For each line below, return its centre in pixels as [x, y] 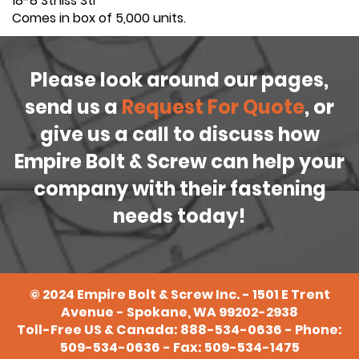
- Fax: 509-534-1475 [230, 348]
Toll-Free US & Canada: [99, 330]
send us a [73, 107]
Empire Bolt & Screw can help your [179, 162]
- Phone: [312, 330]
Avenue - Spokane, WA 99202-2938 [179, 313]
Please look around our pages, [179, 80]
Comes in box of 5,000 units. [99, 18]
